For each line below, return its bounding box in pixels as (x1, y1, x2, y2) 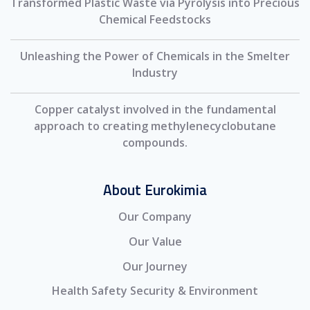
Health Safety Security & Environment (52, 283, 258, 299)
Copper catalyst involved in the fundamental (34, 101, 276, 117)
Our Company (118, 209, 192, 225)
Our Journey (122, 258, 188, 274)
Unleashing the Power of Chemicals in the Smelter (20, 48, 290, 64)
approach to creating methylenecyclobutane (34, 118, 276, 134)
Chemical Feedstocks (99, 11, 211, 27)
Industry (132, 64, 178, 80)
